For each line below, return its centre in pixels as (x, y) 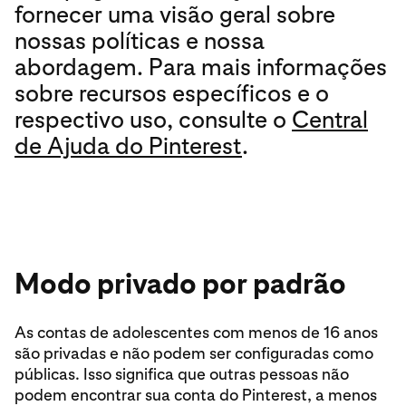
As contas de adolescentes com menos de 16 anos (196, 332)
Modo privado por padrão (180, 284)
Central (330, 119)
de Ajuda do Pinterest (128, 145)
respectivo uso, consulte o (153, 119)
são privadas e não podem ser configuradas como (194, 353)
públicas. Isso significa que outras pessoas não (182, 374)
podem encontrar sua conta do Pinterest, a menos (196, 395)
